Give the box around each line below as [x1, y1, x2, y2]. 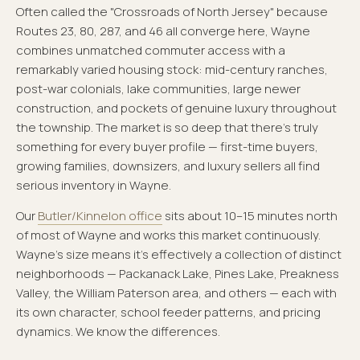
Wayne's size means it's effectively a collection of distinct [16, 246, 342, 264]
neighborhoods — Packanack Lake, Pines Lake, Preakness [16, 265, 339, 283]
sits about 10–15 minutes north [162, 207, 337, 225]
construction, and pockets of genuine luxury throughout [16, 100, 337, 117]
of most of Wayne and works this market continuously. [16, 227, 321, 244]
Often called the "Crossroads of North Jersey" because [16, 3, 328, 21]
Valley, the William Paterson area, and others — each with [16, 284, 337, 302]
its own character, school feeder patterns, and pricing [16, 304, 321, 321]
